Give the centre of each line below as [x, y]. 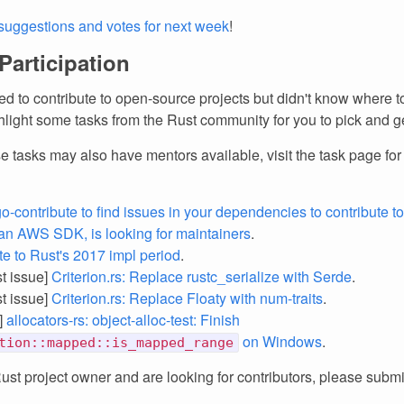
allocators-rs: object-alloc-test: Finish [123, 320]
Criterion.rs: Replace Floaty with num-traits [187, 298]
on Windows [280, 341]
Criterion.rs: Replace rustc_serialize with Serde [202, 276]
